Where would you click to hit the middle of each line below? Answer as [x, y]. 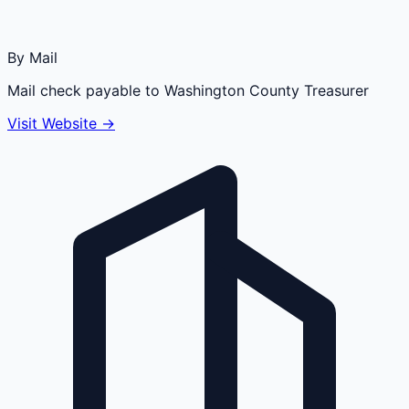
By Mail [32, 57]
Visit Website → [61, 123]
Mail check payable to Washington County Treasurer [188, 90]
